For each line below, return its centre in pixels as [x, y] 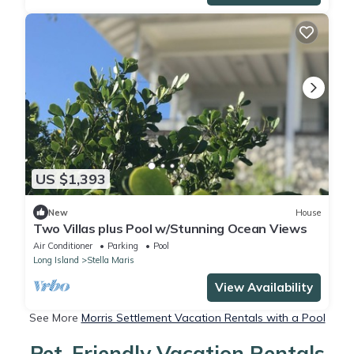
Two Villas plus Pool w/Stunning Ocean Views [170, 229]
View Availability [264, 288]
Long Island [56, 260]
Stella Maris [111, 260]
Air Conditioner [63, 246]
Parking [123, 246]
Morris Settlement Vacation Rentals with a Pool [203, 318]
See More [55, 318]
